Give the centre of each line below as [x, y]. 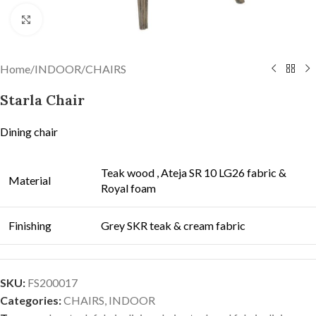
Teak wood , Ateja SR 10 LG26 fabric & [194, 172]
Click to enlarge [79, 19]
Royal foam [128, 188]
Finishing [30, 225]
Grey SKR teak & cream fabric [173, 225]
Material [30, 180]
